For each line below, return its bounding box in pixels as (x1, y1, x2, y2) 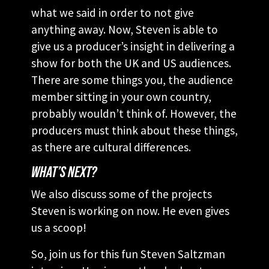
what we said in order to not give (31, 5, 194, 20)
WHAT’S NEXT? (31, 165, 97, 180)
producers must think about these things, (31, 122, 238, 138)
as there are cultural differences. (31, 139, 191, 154)
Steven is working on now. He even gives (31, 203, 229, 218)
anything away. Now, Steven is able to (31, 22, 218, 37)
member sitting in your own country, (31, 89, 211, 104)
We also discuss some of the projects (31, 186, 212, 201)
